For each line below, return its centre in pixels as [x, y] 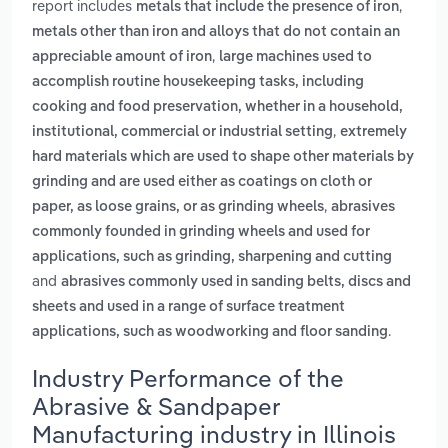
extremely [373, 132]
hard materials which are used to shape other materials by [223, 157]
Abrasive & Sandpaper [156, 405]
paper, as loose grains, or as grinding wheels [178, 207]
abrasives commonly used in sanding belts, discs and [236, 282]
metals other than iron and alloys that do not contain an [216, 32]
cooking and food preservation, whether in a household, [217, 107]
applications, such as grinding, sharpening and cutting [212, 257]
